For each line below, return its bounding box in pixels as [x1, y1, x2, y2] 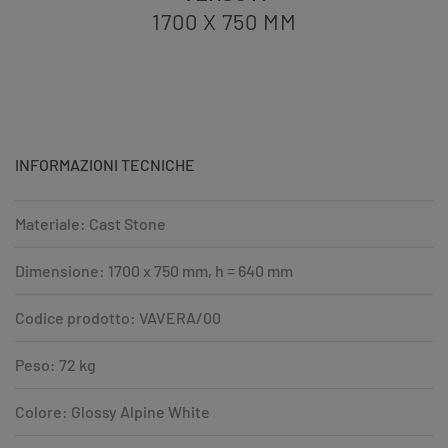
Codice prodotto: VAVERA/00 [15, 307, 221, 327]
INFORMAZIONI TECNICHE [15, 154, 195, 174]
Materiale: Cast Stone [15, 213, 166, 233]
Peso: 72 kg [15, 354, 96, 374]
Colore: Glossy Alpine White [15, 401, 210, 421]
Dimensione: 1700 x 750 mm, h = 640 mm [15, 260, 293, 280]
